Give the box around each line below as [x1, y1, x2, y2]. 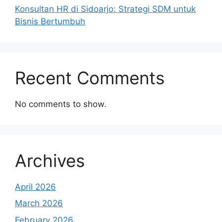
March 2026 [15, 198, 63, 209]
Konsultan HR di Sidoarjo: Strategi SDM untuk [15, 3, 196, 14]
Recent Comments [15, 67, 165, 88]
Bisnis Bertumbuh [15, 16, 85, 26]
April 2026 [15, 181, 56, 192]
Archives [15, 150, 85, 171]
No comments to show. [15, 99, 107, 109]
